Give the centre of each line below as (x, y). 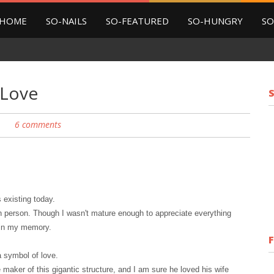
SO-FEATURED (137, 21)
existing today (28, 199)
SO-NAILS (66, 21)
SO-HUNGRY (215, 21)
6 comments (38, 124)
